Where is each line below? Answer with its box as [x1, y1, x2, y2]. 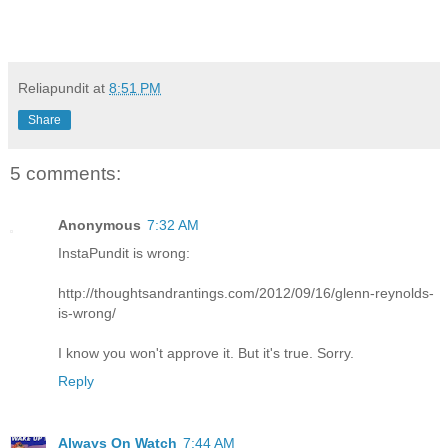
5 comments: [10, 162, 121, 184]
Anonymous [58, 217, 141, 234]
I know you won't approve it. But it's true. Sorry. [58, 345, 354, 362]
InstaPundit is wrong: [58, 245, 190, 262]
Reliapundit [18, 79, 89, 96]
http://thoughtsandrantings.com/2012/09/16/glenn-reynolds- [58, 285, 434, 302]
